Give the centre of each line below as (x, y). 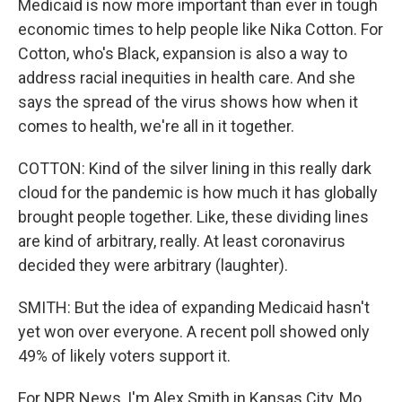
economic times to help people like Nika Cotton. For (201, 29)
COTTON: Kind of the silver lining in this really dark (195, 168)
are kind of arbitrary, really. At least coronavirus (182, 241)
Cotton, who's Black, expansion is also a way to (183, 53)
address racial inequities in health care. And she (187, 78)
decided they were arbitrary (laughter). (153, 265)
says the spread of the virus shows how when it (188, 102)
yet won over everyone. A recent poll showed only (194, 332)
